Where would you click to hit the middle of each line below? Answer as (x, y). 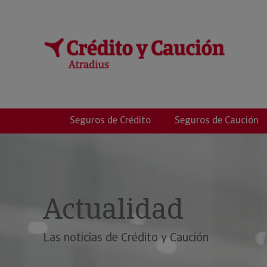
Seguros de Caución (217, 120)
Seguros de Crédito (110, 120)
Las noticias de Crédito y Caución (126, 237)
